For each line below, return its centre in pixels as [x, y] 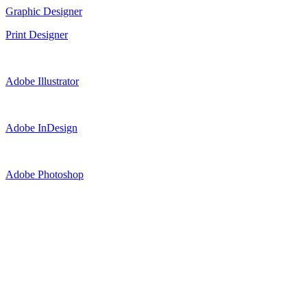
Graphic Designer [44, 11]
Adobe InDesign [41, 127]
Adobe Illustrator [42, 81]
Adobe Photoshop [45, 174]
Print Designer [37, 34]
